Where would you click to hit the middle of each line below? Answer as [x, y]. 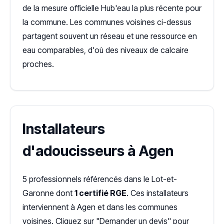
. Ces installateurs [157, 193]
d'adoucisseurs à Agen [98, 151]
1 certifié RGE [100, 193]
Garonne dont [48, 193]
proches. [38, 64]
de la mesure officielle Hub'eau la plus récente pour [112, 8]
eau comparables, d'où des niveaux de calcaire [105, 50]
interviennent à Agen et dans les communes [100, 207]
